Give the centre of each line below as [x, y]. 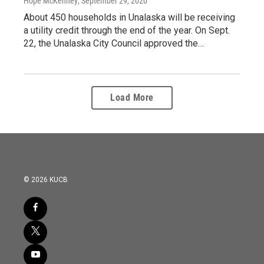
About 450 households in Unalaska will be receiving [129, 17]
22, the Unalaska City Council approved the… [114, 43]
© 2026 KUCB [46, 179]
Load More [132, 97]
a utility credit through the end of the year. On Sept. [127, 30]
